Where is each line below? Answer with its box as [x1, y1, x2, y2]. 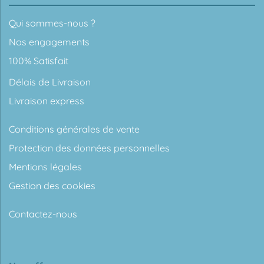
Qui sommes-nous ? [9, 16, 95, 29]
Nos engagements [9, 35, 90, 48]
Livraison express [9, 94, 84, 107]
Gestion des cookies [9, 179, 95, 192]
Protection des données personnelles [9, 141, 170, 154]
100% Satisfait [9, 54, 68, 67]
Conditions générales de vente [9, 123, 140, 135]
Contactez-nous [9, 207, 77, 220]
